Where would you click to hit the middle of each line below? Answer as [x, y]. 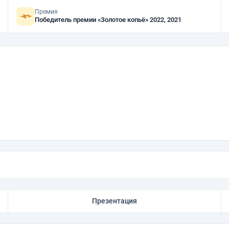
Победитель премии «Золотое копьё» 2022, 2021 [166, 20]
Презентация [114, 201]
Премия [47, 12]
